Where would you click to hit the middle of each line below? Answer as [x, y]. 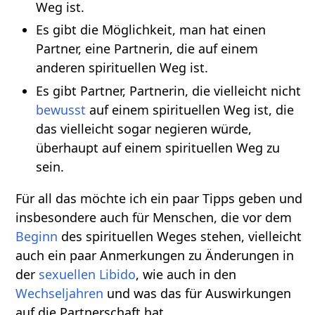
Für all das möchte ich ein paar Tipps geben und [159, 198]
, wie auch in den [186, 274]
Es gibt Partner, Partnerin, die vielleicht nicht [168, 90]
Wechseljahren [60, 293]
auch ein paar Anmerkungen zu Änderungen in [155, 255]
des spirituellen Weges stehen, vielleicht [180, 236]
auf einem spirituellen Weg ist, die [189, 109]
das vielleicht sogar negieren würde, [143, 128]
